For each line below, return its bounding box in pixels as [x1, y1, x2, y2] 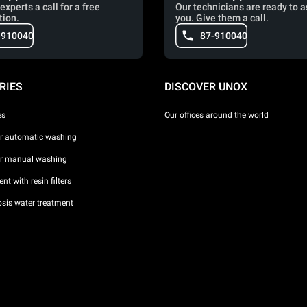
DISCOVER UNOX [164, 80, 247, 93]
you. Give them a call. [175, 12, 269, 23]
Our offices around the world [164, 110, 269, 120]
